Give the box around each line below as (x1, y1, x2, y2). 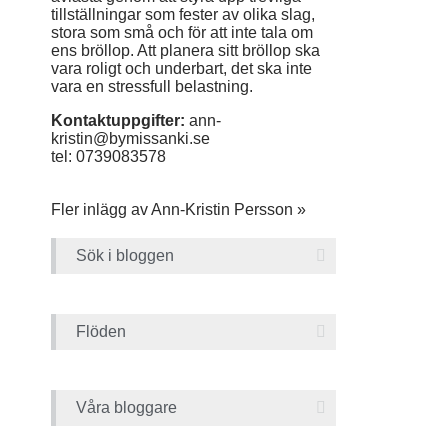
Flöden (76, 323, 126, 340)
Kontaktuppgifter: (51, 112, 185, 129)
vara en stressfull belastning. (51, 78, 253, 95)
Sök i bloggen (76, 247, 174, 264)
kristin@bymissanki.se (51, 130, 210, 147)
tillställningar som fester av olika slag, (51, 6, 315, 23)
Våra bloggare (76, 399, 177, 416)
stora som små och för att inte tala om (51, 24, 313, 41)
